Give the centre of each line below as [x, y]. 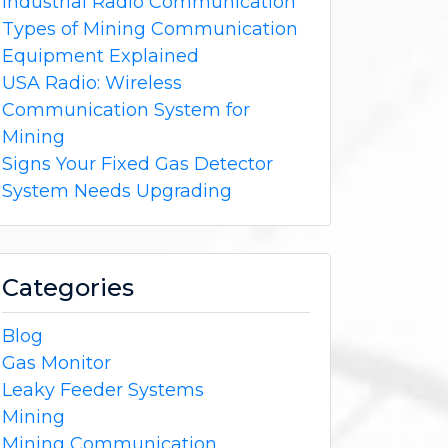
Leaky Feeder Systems [103, 389]
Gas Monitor [56, 362]
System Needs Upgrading [117, 190]
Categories [68, 287]
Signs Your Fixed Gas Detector [137, 163]
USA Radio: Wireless [92, 82]
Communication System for [126, 109]
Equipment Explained [100, 55]
